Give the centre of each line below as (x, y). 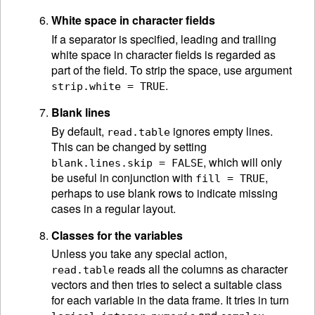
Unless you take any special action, (139, 254)
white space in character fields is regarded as (163, 54)
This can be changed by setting (129, 146)
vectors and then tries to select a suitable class (167, 285)
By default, (79, 131)
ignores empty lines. (221, 131)
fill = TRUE (230, 178)
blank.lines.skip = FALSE (127, 163)
